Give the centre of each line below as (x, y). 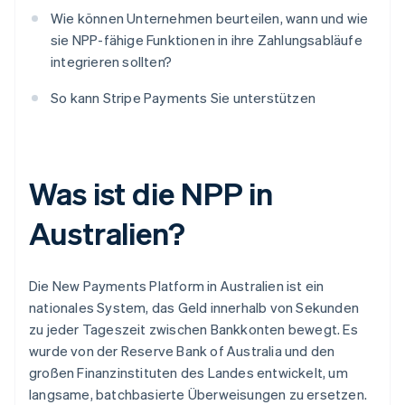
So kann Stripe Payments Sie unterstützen (183, 98)
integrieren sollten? (111, 62)
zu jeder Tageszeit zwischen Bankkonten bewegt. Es (193, 330)
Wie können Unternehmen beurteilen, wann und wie (210, 19)
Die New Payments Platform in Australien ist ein (177, 286)
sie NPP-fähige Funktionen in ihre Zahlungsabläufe (207, 40)
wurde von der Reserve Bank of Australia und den (182, 351)
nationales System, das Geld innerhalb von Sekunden (194, 308)
